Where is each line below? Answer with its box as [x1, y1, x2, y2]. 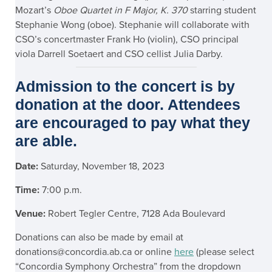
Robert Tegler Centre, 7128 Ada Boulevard [46, 207, 225, 220]
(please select [194, 245, 254, 258]
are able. [15, 132, 77, 149]
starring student [188, 4, 256, 16]
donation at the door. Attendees [15, 95, 240, 113]
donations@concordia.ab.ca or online [15, 245, 174, 258]
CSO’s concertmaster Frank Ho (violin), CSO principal [15, 33, 239, 46]
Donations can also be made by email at [15, 231, 183, 243]
